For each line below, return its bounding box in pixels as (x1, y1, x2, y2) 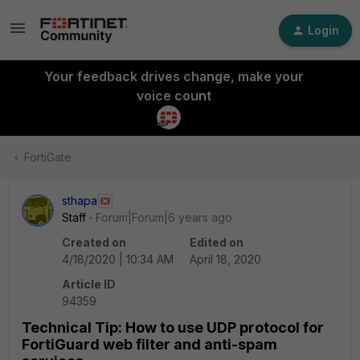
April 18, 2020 (190, 252, 261, 266)
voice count (136, 88, 211, 104)
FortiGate (24, 150, 72, 164)
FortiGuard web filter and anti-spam (22, 336, 277, 353)
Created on (62, 235, 126, 249)
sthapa (62, 194, 97, 207)
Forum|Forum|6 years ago (96, 211, 232, 224)
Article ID (62, 277, 116, 291)
